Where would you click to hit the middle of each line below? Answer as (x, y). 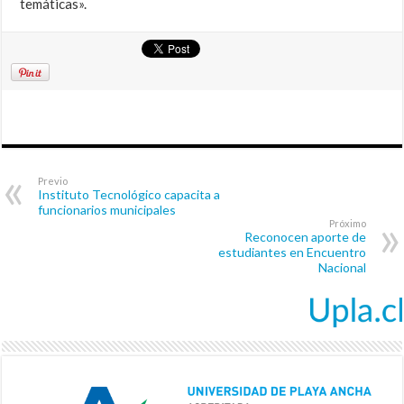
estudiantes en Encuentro (292, 252)
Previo (53, 181)
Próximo (347, 224)
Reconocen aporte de (305, 237)
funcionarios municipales (107, 210)
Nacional (342, 268)
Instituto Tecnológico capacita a (129, 195)
